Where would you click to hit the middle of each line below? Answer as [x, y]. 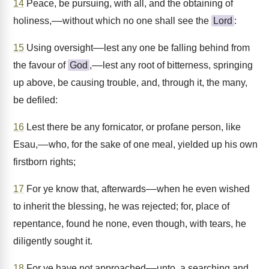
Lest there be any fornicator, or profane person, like [132, 127]
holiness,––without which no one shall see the [112, 21]
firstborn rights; [44, 162]
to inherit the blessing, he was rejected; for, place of [121, 206]
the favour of [41, 65]
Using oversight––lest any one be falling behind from [137, 48]
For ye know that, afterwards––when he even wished [137, 189]
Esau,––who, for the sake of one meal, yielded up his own [135, 144]
